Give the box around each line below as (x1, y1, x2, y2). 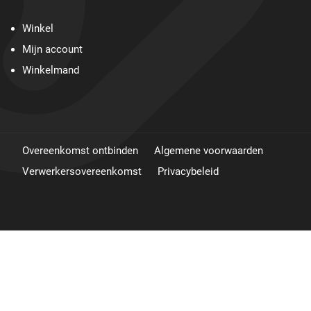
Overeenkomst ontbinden (22, 144, 138, 157)
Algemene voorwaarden (153, 144, 263, 157)
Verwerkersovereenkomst (22, 165, 142, 178)
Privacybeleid (157, 165, 219, 178)
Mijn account (22, 43, 83, 56)
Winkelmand (22, 64, 79, 77)
